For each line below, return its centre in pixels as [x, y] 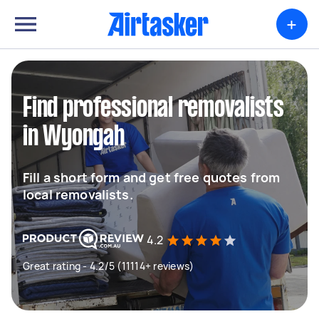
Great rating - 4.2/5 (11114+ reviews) [109, 266]
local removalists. [78, 194]
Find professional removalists [153, 109]
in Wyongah [74, 137]
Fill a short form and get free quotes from [152, 177]
